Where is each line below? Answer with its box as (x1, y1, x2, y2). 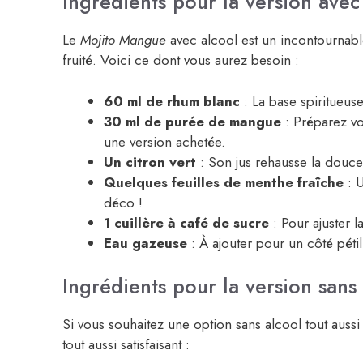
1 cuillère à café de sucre (104, 212, 269, 233)
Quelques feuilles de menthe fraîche (104, 172, 344, 192)
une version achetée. (104, 131, 225, 152)
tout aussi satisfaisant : (62, 335, 190, 355)
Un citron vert (104, 152, 196, 172)
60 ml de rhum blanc (104, 91, 240, 111)
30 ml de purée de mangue (104, 111, 281, 131)
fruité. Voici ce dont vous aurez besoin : (62, 50, 299, 70)
